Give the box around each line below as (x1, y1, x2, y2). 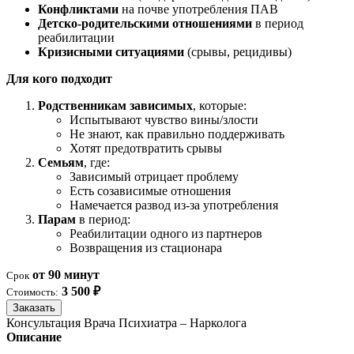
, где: (84, 156, 110, 170)
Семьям (38, 156, 84, 170)
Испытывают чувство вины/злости (70, 113, 258, 127)
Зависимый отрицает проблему (70, 170, 239, 184)
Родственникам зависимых (38, 99, 193, 113)
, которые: (193, 99, 247, 113)
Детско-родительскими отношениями (38, 17, 252, 31)
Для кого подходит (6, 72, 112, 86)
